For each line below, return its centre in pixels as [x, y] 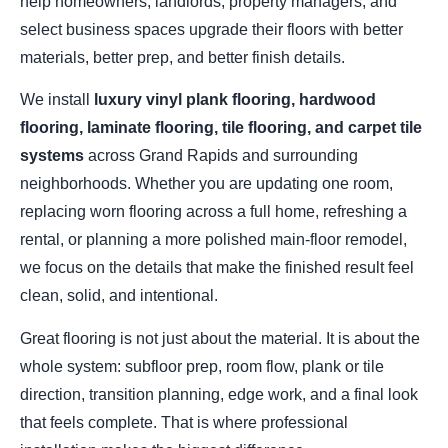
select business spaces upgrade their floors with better [211, 29]
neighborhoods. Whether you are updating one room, [206, 184]
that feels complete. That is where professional [184, 422]
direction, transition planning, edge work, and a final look [219, 394]
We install [57, 100]
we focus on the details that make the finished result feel [217, 268]
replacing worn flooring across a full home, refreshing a [213, 212]
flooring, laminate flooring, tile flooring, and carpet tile [221, 128]
